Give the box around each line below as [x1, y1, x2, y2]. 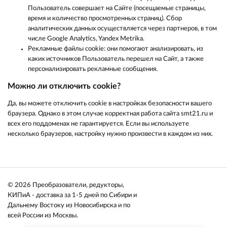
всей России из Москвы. [8, 212, 78, 219]
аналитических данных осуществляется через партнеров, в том [28, 25, 217, 32]
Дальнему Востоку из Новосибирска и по [8, 202, 130, 209]
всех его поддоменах [8, 121, 69, 127]
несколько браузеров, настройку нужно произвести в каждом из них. [8, 131, 214, 137]
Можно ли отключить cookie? [8, 82, 121, 90]
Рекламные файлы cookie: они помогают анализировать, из [28, 46, 203, 52]
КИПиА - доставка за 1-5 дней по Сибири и [8, 192, 137, 199]
